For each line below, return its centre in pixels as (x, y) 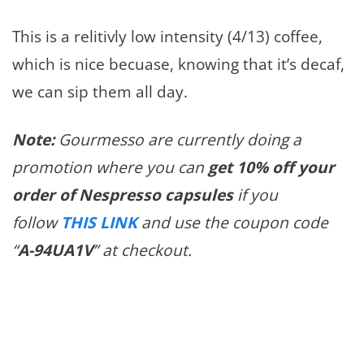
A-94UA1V (55, 250)
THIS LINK (99, 223)
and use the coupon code (233, 223)
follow (37, 223)
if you (258, 195)
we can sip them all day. (100, 92)
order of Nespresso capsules (125, 195)
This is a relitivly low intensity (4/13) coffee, (167, 37)
